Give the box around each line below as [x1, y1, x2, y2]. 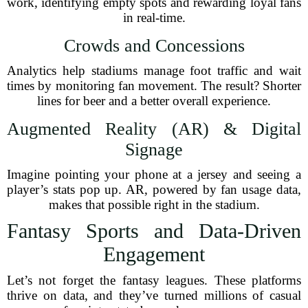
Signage [125, 140, 183, 159]
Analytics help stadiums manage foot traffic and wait [7, 63, 301, 78]
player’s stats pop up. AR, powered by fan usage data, [7, 182, 301, 197]
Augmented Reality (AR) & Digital [7, 119, 301, 139]
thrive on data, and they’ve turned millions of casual [7, 288, 301, 302]
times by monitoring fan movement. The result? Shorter [7, 78, 301, 93]
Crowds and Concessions [63, 36, 245, 56]
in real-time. [122, 10, 186, 25]
